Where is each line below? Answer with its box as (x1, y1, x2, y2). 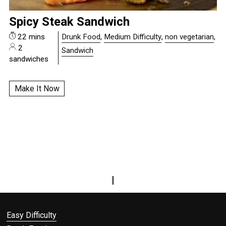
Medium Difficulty (103, 32, 161, 42)
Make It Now (14, 84, 60, 94)
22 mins (15, 32, 45, 42)
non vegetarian (164, 32, 214, 42)
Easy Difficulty (7, 210, 57, 220)
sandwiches (9, 54, 49, 64)
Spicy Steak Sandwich (9, 15, 130, 29)
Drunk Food (61, 32, 100, 42)
